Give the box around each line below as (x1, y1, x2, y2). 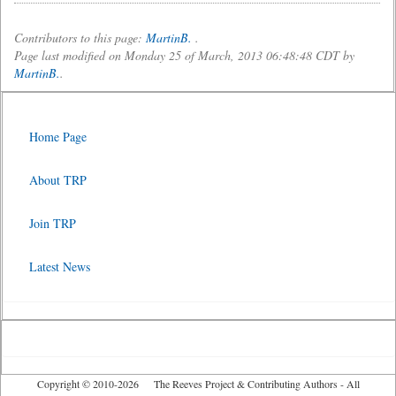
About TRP (29, 171, 87, 188)
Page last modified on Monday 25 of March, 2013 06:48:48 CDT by (14, 47, 354, 64)
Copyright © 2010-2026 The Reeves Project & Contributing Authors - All (36, 377, 360, 391)
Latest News (29, 258, 90, 275)
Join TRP (29, 215, 76, 232)
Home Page (29, 128, 87, 145)
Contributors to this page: (14, 29, 146, 46)
